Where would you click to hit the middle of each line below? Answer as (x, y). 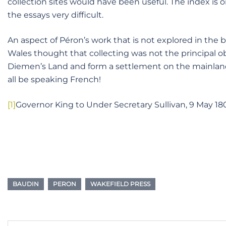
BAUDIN (26, 184)
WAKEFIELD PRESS (120, 184)
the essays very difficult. (55, 15)
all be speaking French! (54, 79)
